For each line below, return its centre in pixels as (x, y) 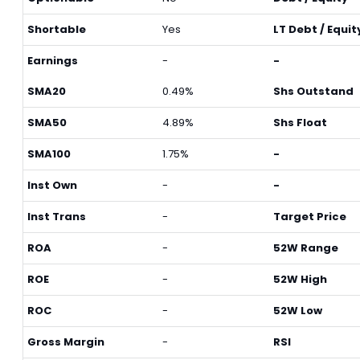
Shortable (57, 29)
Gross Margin (66, 342)
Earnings (53, 61)
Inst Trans (57, 217)
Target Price (310, 217)
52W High (300, 279)
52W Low (298, 311)
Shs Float (300, 123)
